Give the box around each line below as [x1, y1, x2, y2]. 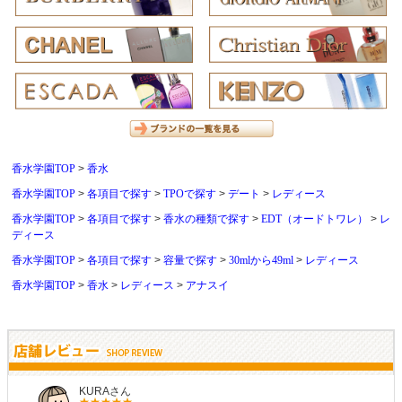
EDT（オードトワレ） [261, 212, 368, 225]
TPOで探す [163, 187, 216, 200]
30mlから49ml [229, 253, 293, 267]
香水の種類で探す [163, 212, 249, 225]
